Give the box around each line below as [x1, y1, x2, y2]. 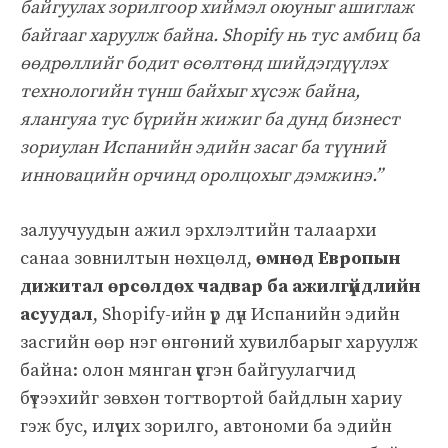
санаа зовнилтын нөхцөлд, [20, 246, 256, 270]
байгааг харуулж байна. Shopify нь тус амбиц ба [20, 23, 420, 47]
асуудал [20, 302, 93, 326]
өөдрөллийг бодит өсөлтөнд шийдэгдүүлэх [20, 51, 387, 75]
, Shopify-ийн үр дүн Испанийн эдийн [93, 302, 400, 326]
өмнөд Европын [256, 246, 401, 270]
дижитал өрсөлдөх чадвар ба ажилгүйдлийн [20, 274, 421, 298]
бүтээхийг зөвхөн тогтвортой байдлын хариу [20, 386, 402, 410]
